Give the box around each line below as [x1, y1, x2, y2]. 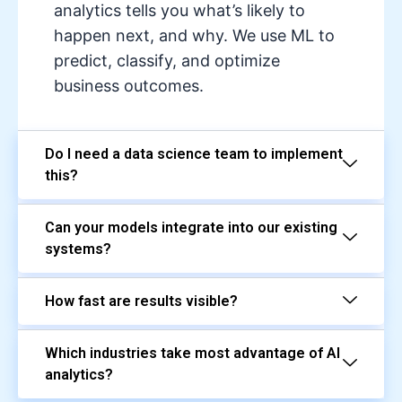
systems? [45, 240, 111, 258]
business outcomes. [54, 76, 204, 96]
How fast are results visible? [45, 293, 238, 310]
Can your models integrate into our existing [45, 219, 337, 237]
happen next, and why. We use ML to [54, 26, 335, 46]
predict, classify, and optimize [54, 51, 280, 71]
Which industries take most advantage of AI [45, 345, 340, 363]
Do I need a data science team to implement [45, 145, 343, 163]
